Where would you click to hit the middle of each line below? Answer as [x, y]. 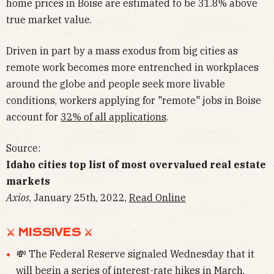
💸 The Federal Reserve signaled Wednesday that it [135, 254]
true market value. [49, 20]
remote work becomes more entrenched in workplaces [132, 68]
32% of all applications [113, 117]
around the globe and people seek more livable [116, 84]
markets [28, 181]
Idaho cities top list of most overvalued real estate [136, 165]
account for [33, 117]
